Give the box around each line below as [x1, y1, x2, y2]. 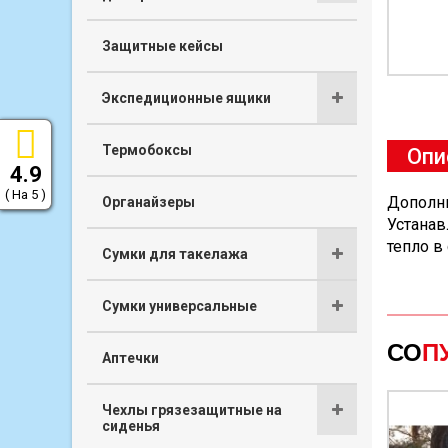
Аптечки [102, 349, 159, 366]
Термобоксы [102, 141, 192, 158]
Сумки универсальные [102, 297, 257, 314]
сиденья [102, 417, 160, 434]
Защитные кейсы [102, 37, 223, 54]
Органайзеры [102, 193, 195, 210]
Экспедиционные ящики [102, 89, 271, 106]
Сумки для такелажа [102, 245, 248, 262]
